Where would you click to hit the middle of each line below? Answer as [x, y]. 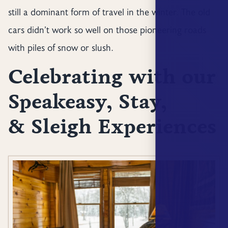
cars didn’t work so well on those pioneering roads [107, 30]
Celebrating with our [112, 77]
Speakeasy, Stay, [87, 102]
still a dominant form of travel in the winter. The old [109, 12]
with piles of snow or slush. [61, 48]
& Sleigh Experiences [112, 127]
